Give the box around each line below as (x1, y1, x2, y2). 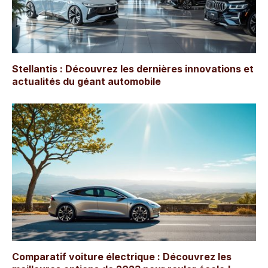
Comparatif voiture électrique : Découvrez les (12, 250, 232, 263)
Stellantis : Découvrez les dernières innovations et (12, 63, 254, 75)
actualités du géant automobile (12, 75, 161, 88)
